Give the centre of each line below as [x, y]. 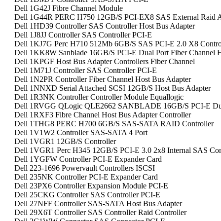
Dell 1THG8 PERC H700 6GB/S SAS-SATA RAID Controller [114, 124]
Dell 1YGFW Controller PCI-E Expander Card [88, 159]
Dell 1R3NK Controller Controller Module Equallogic [99, 97]
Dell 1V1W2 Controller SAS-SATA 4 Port [81, 132]
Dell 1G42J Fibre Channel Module [69, 8]
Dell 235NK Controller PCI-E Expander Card [86, 177]
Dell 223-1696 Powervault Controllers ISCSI [85, 168]
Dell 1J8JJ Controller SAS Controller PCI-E [83, 35]
